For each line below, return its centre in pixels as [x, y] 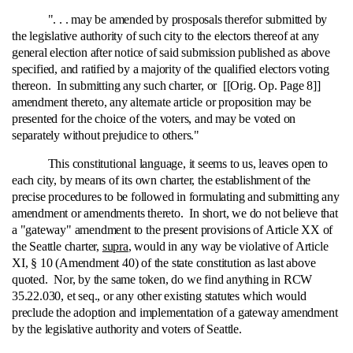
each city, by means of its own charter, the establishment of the [162, 180]
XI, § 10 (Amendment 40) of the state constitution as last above [164, 263]
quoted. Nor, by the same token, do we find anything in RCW [162, 279]
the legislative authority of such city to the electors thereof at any [166, 36]
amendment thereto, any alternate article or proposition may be [162, 102]
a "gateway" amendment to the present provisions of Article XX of [173, 230]
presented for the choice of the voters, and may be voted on [154, 119]
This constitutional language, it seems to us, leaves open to [170, 163]
